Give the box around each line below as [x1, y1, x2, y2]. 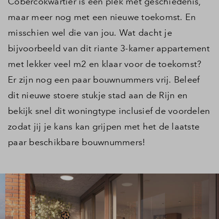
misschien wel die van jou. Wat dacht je [8, 27, 172, 38]
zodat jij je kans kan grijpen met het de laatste [8, 121, 199, 132]
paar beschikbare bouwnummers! [8, 136, 146, 148]
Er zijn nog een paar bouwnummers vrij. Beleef [8, 74, 200, 85]
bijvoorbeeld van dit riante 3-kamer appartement [8, 43, 210, 54]
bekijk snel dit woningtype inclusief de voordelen [8, 105, 210, 116]
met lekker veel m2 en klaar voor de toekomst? [8, 58, 202, 69]
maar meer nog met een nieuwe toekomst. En [8, 11, 196, 22]
